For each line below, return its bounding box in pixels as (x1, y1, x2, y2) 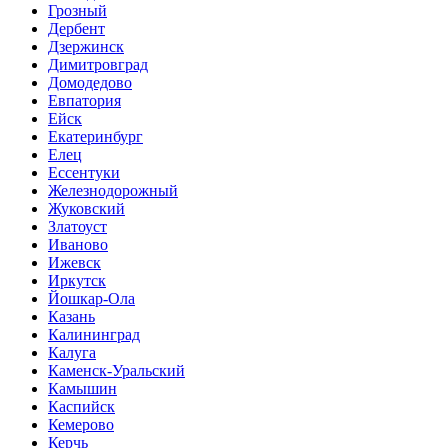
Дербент (48, 20, 105, 38)
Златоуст (48, 218, 107, 236)
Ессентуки (48, 164, 120, 182)
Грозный (48, 2, 107, 20)
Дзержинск (48, 38, 124, 56)
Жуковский (48, 200, 125, 218)
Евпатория (48, 92, 121, 110)
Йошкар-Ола (48, 290, 135, 308)
